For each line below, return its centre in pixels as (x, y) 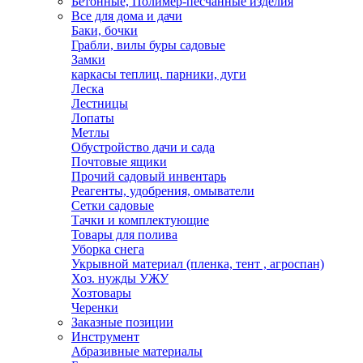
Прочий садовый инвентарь (149, 176)
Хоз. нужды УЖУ (120, 278)
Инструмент (105, 337)
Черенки (95, 307)
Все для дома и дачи (127, 16)
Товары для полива (124, 235)
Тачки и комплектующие (140, 220)
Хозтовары (101, 293)
